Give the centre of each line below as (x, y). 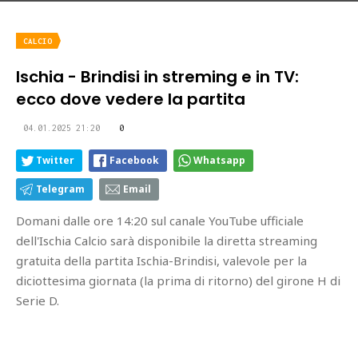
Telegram (60, 189)
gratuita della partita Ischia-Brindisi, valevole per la (161, 261)
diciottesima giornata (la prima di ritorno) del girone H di (178, 280)
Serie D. (38, 300)
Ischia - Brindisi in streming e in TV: (157, 77)
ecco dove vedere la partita (131, 99)
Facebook (134, 160)
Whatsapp (219, 160)
